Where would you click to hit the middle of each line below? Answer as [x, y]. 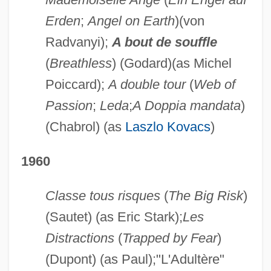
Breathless [80, 63]
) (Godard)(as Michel [171, 63]
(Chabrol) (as [85, 126]
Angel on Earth [131, 21]
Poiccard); [77, 84]
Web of [214, 84]
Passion [69, 105]
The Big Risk [205, 195]
